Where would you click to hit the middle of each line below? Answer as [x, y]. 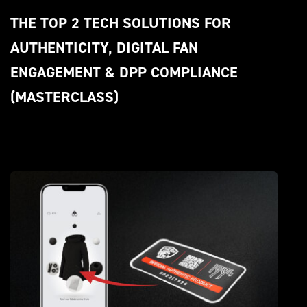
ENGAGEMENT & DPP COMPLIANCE [124, 73]
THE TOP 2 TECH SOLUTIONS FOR [121, 23]
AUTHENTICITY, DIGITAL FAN [104, 48]
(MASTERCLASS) [64, 97]
